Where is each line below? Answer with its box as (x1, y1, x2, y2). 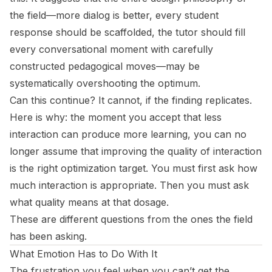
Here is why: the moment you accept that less (10, 111, 222, 124)
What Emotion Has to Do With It (10, 248, 157, 260)
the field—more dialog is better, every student (10, 9, 219, 22)
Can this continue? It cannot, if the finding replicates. (10, 94, 252, 107)
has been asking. (10, 230, 87, 243)
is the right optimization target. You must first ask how (10, 162, 257, 175)
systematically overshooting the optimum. (10, 77, 200, 90)
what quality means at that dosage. (10, 196, 169, 209)
